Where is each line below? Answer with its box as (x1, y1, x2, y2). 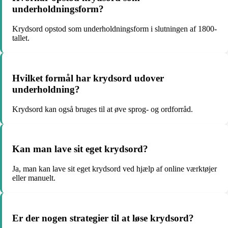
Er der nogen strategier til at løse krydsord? (12, 212, 194, 223)
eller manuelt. (12, 174, 55, 182)
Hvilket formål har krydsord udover (12, 72, 164, 83)
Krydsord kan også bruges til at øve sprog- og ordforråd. (12, 104, 193, 113)
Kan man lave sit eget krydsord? (12, 144, 148, 155)
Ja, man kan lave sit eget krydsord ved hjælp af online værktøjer (12, 164, 217, 173)
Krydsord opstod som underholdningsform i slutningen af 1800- (12, 24, 217, 34)
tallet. (12, 34, 30, 43)
